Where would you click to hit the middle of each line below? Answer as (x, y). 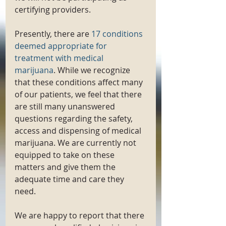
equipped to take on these (66, 155)
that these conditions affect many (80, 82)
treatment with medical (60, 58)
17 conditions (118, 34)
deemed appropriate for (62, 46)
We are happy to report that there (80, 215)
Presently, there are (53, 34)
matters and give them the (66, 167)
